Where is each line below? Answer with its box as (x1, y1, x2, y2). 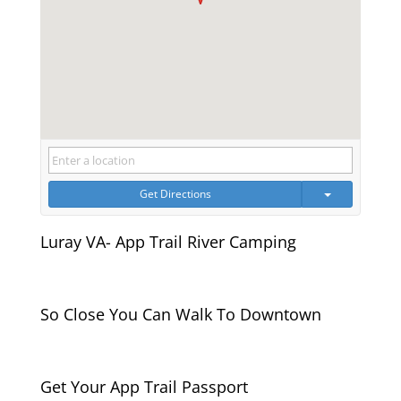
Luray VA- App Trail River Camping (39, 230, 296, 252)
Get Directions (139, 185, 211, 201)
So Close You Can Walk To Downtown (39, 303, 321, 325)
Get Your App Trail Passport (39, 375, 248, 397)
